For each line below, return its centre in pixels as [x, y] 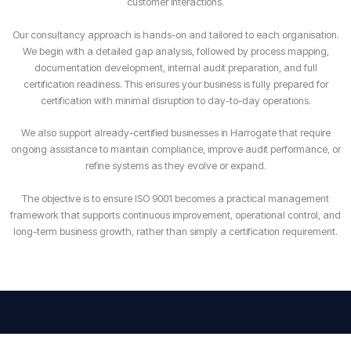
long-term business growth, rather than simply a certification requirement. [175, 231]
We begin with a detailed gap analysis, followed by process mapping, [175, 51]
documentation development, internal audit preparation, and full [175, 67]
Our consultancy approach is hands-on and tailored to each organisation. [175, 34]
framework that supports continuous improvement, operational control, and [175, 215]
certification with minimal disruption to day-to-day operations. [175, 100]
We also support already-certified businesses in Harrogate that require [175, 133]
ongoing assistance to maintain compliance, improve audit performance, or [175, 150]
